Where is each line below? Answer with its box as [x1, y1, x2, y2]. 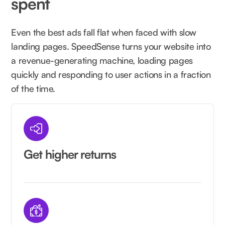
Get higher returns [24, 147, 117, 162]
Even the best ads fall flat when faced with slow [11, 27, 197, 38]
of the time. [11, 83, 56, 94]
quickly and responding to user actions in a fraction [11, 69, 211, 80]
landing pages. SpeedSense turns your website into [11, 41, 211, 52]
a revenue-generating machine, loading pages [11, 55, 193, 66]
